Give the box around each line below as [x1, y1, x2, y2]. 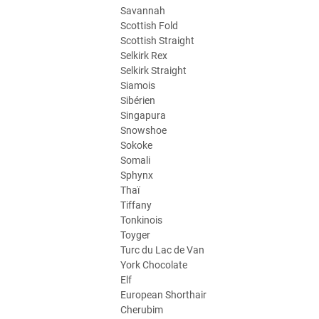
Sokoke [120, 140, 152, 151]
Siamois [120, 80, 155, 91]
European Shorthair [120, 289, 206, 300]
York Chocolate [120, 259, 187, 271]
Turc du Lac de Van [120, 244, 204, 256]
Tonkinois [120, 214, 162, 226]
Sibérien [120, 95, 155, 106]
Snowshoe [120, 125, 167, 136]
